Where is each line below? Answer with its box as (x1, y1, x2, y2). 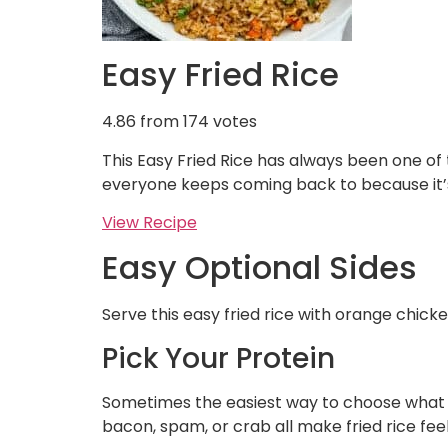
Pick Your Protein (102, 338, 335, 378)
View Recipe (102, 211, 197, 235)
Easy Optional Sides (102, 245, 417, 291)
